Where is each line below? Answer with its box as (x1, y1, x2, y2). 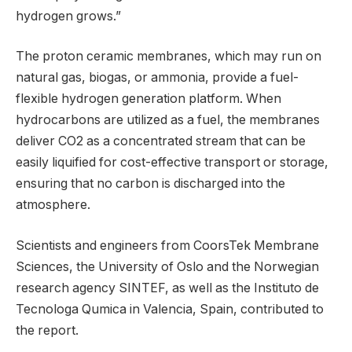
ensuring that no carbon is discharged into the (16, 176, 285, 192)
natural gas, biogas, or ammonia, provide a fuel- (16, 70, 299, 86)
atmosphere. (16, 197, 90, 213)
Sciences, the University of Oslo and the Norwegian (16, 258, 319, 274)
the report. (16, 322, 79, 338)
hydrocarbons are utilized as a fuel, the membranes (16, 112, 320, 128)
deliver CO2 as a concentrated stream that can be (16, 134, 306, 149)
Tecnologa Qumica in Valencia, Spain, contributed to (16, 301, 324, 317)
